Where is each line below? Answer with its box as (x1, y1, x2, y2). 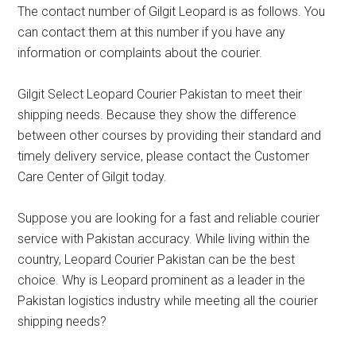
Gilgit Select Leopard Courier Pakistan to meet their (17, 87, 303, 102)
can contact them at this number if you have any (17, 25, 286, 40)
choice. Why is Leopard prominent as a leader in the (17, 273, 306, 288)
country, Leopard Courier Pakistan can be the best (17, 252, 296, 267)
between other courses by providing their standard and (17, 128, 322, 143)
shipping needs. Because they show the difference (17, 107, 297, 122)
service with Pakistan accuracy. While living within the (17, 231, 311, 246)
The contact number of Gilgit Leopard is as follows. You (17, 4, 326, 19)
